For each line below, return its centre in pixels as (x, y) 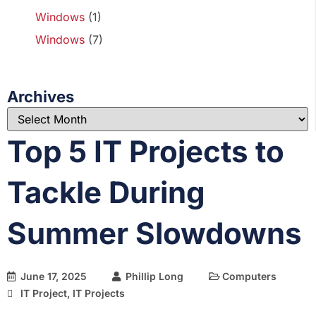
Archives (41, 97)
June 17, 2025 (54, 276)
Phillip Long (154, 276)
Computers (249, 276)
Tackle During (106, 192)
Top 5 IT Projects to (146, 151)
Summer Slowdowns (154, 233)
